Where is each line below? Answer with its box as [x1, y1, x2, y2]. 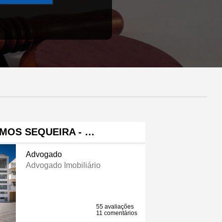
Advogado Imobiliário [25, 161, 101, 170]
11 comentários [96, 210, 138, 217]
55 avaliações [96, 203, 134, 211]
